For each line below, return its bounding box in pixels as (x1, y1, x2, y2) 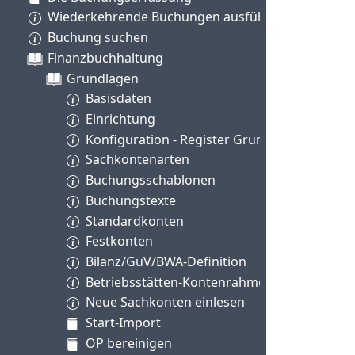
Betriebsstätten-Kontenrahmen (86, 273, 273, 291)
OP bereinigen (86, 334, 172, 352)
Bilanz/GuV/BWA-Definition (86, 252, 246, 270)
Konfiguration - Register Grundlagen (86, 130, 305, 148)
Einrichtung (86, 109, 155, 128)
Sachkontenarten (86, 151, 189, 169)
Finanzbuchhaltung (48, 48, 163, 67)
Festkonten (86, 232, 153, 250)
